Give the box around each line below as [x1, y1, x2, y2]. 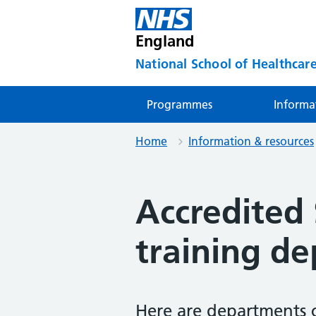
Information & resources [188, 134, 314, 149]
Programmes [147, 97, 212, 112]
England [135, 31, 195, 51]
